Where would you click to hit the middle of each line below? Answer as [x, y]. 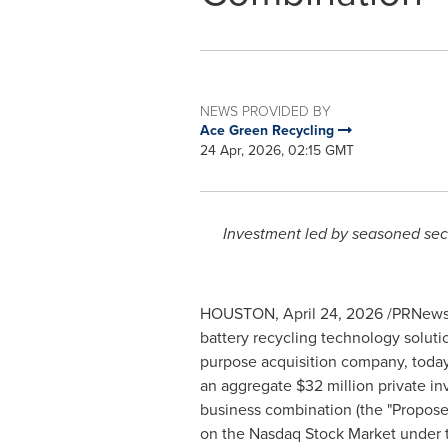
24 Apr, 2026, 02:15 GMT [276, 150]
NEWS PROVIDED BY [265, 110]
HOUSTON [237, 313]
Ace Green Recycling [268, 130]
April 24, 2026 [332, 313]
